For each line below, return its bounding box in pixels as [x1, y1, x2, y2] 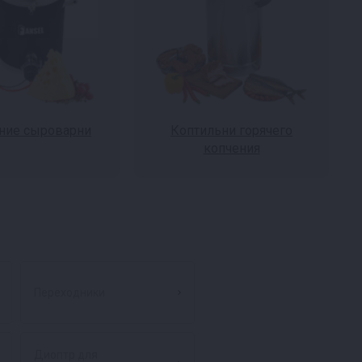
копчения [203, 141, 260, 156]
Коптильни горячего [170, 123, 293, 138]
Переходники [34, 286, 105, 299]
